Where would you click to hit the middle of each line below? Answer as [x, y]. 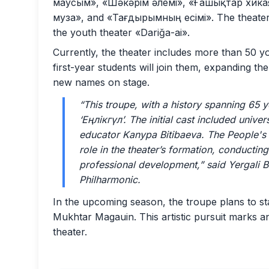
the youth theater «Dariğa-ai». [121, 33]
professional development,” [141, 165]
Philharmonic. [110, 180]
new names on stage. [101, 83]
